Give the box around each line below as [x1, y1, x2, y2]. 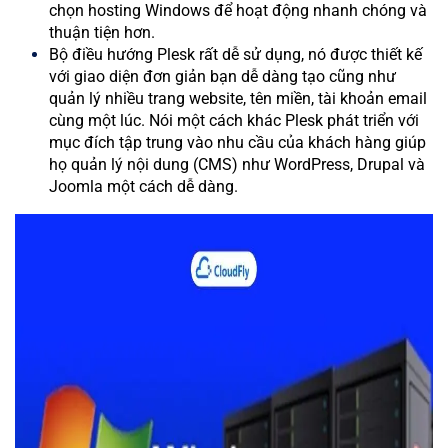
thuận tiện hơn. [49, 23, 155, 43]
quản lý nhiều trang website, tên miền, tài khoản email [49, 89, 427, 109]
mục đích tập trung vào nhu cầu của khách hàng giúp [49, 133, 426, 153]
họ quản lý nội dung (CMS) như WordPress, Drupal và [49, 155, 425, 175]
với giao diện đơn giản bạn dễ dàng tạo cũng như [49, 67, 396, 87]
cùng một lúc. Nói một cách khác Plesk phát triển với [49, 111, 419, 131]
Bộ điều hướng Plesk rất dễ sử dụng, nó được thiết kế [49, 45, 422, 65]
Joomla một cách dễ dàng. [49, 177, 238, 197]
